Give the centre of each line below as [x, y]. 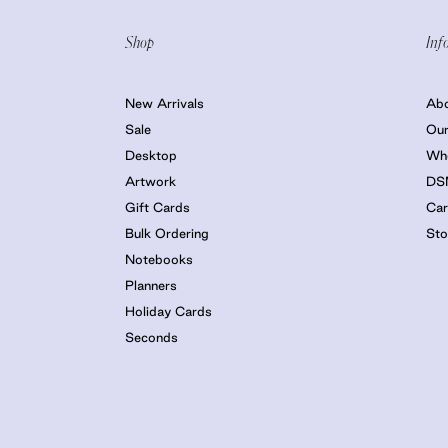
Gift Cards [158, 207]
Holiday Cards [169, 311]
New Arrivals [165, 103]
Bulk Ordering [167, 233]
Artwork [151, 181]
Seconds [152, 337]
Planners [151, 285]
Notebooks [159, 259]
